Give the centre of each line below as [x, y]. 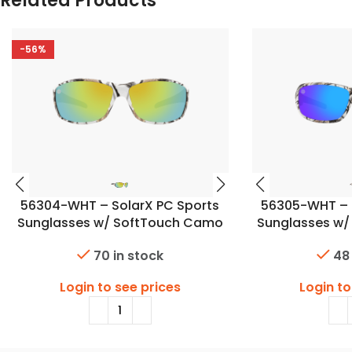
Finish [120, 240]
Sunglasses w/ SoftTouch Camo [120, 222]
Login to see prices [120, 288]
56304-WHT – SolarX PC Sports [120, 205]
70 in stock [128, 256]
